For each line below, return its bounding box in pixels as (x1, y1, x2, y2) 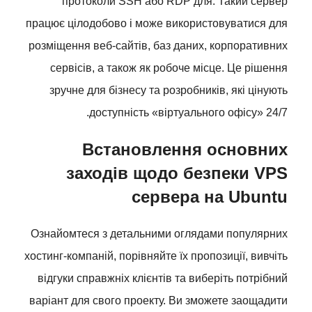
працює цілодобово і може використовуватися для (26, 17, 288, 29)
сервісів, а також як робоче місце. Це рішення (50, 61, 288, 74)
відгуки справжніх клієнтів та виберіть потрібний (38, 272, 288, 284)
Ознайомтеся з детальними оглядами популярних (31, 227, 288, 240)
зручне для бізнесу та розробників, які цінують (49, 84, 288, 96)
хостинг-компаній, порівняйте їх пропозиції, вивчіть (24, 249, 288, 262)
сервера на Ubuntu (132, 187, 288, 206)
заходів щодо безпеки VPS (66, 163, 288, 182)
